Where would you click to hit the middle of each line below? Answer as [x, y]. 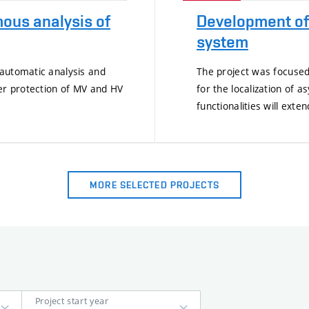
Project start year [72, 301]
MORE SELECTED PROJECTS [154, 185]
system [222, 41]
